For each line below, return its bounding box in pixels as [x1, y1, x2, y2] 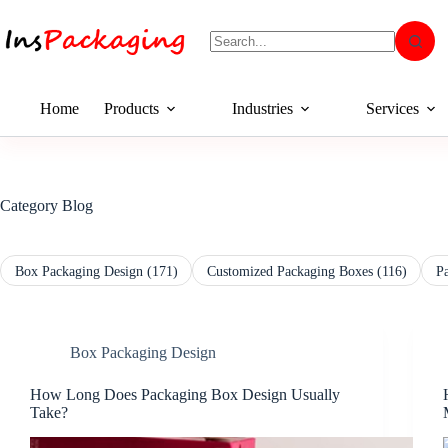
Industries [232, 100, 293, 117]
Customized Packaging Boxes [206, 262, 377, 279]
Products [104, 100, 159, 117]
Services [366, 100, 419, 117]
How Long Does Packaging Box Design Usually [30, 386, 340, 404]
